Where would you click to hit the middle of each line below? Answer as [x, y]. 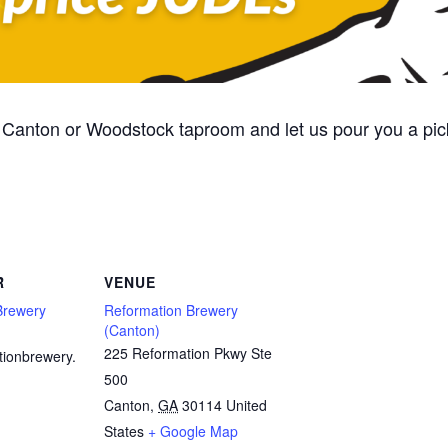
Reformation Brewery [171, 309]
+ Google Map [193, 430]
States [124, 430]
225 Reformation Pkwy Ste [188, 352]
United [246, 404]
